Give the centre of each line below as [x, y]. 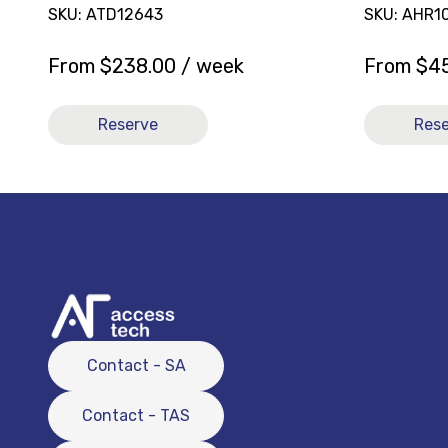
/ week [210, 65]
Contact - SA [136, 365]
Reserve [128, 124]
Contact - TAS [136, 415]
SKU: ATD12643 [105, 14]
